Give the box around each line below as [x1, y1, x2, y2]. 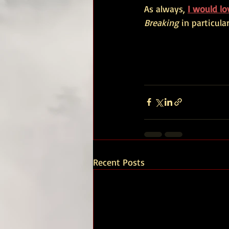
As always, [144, 3, 185, 14]
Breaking [144, 16, 179, 28]
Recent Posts [93, 156, 145, 168]
